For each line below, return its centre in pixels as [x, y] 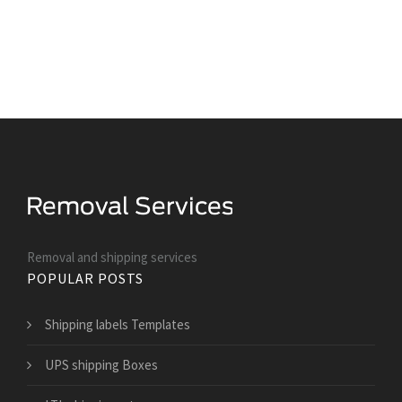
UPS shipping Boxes [101, 365]
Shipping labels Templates [118, 324]
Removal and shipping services [112, 257]
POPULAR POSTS [85, 278]
